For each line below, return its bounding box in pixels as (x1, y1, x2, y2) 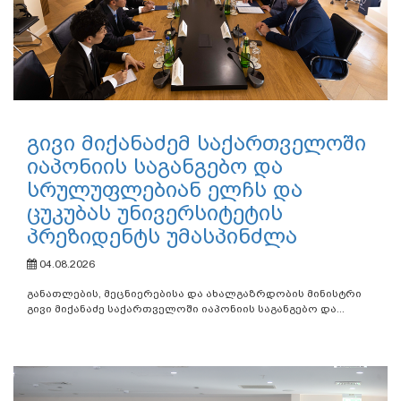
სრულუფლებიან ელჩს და (27, 176, 303, 202)
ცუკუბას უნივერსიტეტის (27, 200, 283, 226)
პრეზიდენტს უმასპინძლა (27, 223, 297, 249)
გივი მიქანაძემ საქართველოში (27, 130, 366, 156)
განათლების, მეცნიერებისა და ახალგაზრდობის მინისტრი (27, 286, 362, 300)
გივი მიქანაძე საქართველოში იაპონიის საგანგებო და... (27, 302, 345, 315)
